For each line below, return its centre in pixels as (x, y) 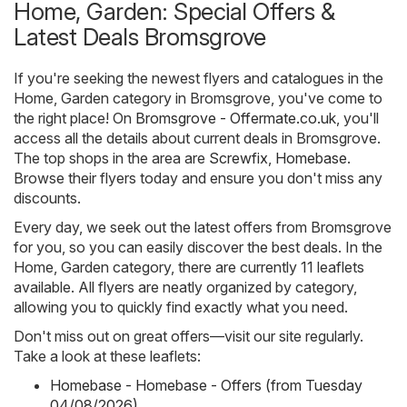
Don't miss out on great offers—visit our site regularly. (189, 336)
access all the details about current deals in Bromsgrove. (197, 138)
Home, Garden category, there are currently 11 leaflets (189, 267)
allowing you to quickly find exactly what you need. (181, 307)
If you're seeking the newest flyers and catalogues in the (199, 78)
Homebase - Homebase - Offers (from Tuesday (206, 385)
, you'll (357, 118)
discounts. (47, 198)
